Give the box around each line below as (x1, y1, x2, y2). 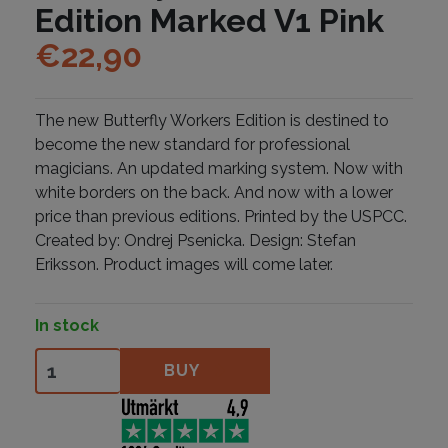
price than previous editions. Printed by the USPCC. (35, 207, 407, 227)
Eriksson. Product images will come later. (35, 255, 333, 275)
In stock (35, 316, 99, 336)
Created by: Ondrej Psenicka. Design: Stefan (35, 231, 356, 251)
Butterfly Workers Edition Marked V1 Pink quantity (34, 349, 396, 369)
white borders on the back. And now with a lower (35, 183, 393, 203)
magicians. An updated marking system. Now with (35, 159, 403, 179)
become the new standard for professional (35, 135, 350, 155)
